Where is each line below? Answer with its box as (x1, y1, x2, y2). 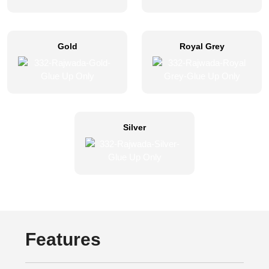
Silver (123, 122, 146, 133)
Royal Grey (179, 41, 225, 52)
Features (25, 229, 101, 250)
